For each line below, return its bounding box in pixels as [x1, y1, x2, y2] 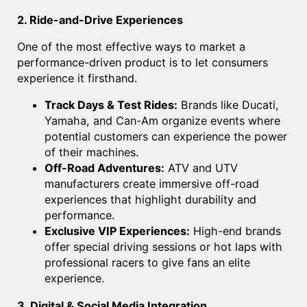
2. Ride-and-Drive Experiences [16, 13, 183, 27]
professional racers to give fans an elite [44, 256, 250, 270]
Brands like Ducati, [177, 98, 279, 112]
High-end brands [189, 224, 281, 238]
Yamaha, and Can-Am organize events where [44, 114, 280, 128]
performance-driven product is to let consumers [16, 56, 268, 70]
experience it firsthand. [16, 71, 137, 86]
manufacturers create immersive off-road [44, 177, 259, 191]
